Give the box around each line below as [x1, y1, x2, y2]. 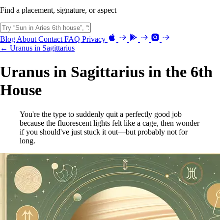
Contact [38, 34, 64, 43]
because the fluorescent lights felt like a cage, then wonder [20, 118, 199, 127]
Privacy [82, 34, 108, 43]
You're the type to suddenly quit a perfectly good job [20, 110, 182, 118]
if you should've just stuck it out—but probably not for [20, 127, 188, 136]
